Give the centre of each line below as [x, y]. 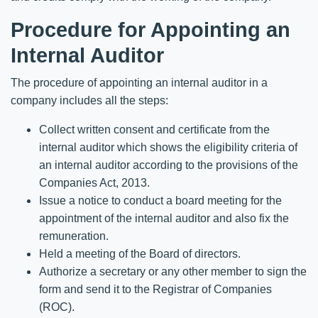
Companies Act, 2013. [94, 182]
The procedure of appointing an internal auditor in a [139, 82]
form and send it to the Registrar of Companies [155, 289]
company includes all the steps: [89, 100]
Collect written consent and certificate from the [154, 129]
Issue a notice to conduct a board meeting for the [160, 200]
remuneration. [74, 236]
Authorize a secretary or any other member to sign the [173, 271]
